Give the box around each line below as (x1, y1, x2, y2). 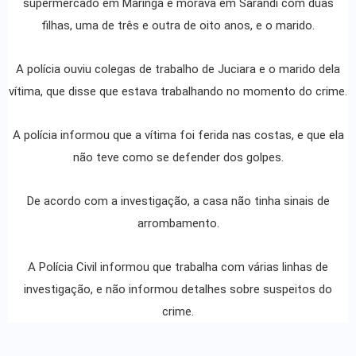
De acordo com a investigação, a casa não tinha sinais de (26, 193, 330, 208)
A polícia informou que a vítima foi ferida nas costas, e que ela (12, 127, 344, 142)
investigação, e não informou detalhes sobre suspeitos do (24, 281, 332, 296)
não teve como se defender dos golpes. (72, 149, 284, 164)
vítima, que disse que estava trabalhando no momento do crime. (9, 83, 347, 99)
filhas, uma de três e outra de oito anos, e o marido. (41, 17, 315, 33)
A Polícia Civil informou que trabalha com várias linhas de (28, 259, 328, 274)
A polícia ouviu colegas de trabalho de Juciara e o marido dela (16, 61, 340, 76)
